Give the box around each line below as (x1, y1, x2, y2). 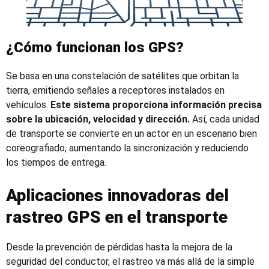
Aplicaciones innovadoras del (6, 186, 229, 205)
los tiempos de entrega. (6, 157, 106, 168)
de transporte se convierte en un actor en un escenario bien (6, 128, 257, 139)
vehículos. (6, 99, 50, 110)
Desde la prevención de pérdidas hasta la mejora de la (6, 241, 232, 253)
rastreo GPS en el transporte (6, 207, 228, 227)
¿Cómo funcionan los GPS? (6, 39, 184, 56)
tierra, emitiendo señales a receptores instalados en (6, 85, 225, 96)
